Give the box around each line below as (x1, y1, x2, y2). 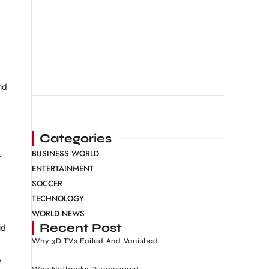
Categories (40, 130, 112, 146)
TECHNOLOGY (32, 192, 85, 204)
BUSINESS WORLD (32, 147, 100, 159)
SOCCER (32, 177, 63, 189)
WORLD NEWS (32, 207, 85, 219)
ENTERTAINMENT (32, 162, 94, 174)
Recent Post (40, 220, 122, 235)
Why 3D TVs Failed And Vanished (32, 236, 159, 245)
